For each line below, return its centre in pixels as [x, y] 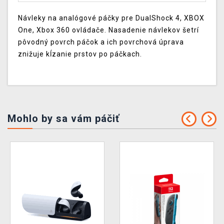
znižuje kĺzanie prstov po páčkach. [80, 54]
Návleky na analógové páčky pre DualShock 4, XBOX [111, 18]
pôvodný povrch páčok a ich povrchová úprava [101, 42]
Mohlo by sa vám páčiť [63, 119]
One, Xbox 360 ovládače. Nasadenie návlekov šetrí [108, 30]
